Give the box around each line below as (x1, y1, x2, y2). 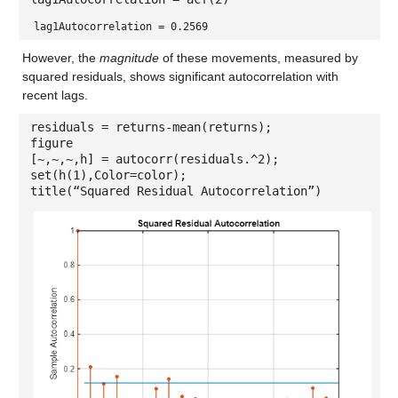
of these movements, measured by (158, 51, 358, 66)
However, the (21, 51, 99, 66)
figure (29, 136, 73, 151)
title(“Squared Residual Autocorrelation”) (29, 184, 322, 199)
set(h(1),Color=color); (29, 168, 187, 183)
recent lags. (21, 88, 88, 103)
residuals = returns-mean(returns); (29, 120, 272, 135)
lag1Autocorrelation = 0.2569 (33, 20, 208, 34)
